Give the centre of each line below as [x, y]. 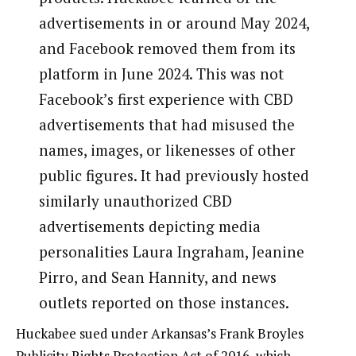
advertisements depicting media [149, 226]
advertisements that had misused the [166, 124]
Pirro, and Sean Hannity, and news [157, 277]
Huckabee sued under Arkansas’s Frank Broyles [160, 334]
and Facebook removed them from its [167, 48]
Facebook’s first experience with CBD [166, 99]
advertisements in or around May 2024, [174, 22]
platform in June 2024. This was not [161, 73]
